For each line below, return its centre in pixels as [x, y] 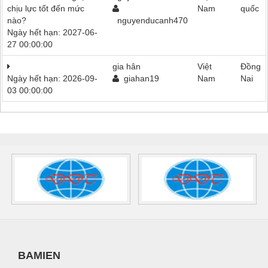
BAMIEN [39, 255]
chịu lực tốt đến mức [46, 8]
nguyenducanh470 [150, 20]
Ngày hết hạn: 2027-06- [52, 32]
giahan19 [139, 78]
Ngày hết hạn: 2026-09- [52, 78]
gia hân [127, 66]
